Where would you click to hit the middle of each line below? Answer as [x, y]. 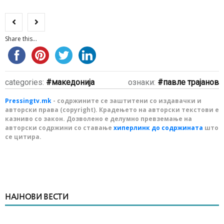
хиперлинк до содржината [158, 128]
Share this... [21, 39]
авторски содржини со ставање [59, 128]
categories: [25, 82]
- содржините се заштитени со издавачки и [126, 101]
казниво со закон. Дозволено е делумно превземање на [98, 119]
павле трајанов [191, 82]
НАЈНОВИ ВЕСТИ [37, 197]
